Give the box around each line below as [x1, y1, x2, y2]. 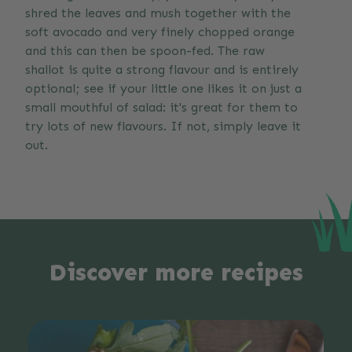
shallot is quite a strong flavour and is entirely [25, 62, 299, 78]
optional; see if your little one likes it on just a [25, 81, 302, 97]
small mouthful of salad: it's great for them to [25, 100, 298, 115]
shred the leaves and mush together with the [25, 5, 291, 21]
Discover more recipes [49, 258, 303, 288]
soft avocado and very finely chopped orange [25, 24, 295, 40]
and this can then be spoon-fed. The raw [25, 43, 265, 59]
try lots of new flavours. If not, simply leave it [25, 119, 301, 134]
